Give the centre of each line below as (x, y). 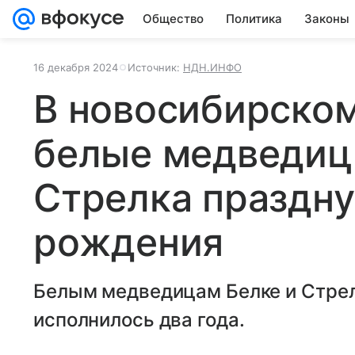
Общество (173, 19)
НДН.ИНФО (212, 67)
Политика (254, 19)
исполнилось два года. (139, 320)
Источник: (155, 67)
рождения (129, 242)
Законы (327, 19)
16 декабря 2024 (76, 67)
